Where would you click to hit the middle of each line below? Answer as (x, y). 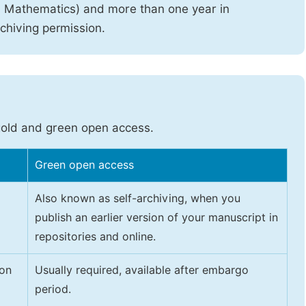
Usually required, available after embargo (142, 270)
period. (55, 289)
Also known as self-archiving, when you (138, 198)
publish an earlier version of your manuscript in (156, 218)
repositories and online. (97, 237)
